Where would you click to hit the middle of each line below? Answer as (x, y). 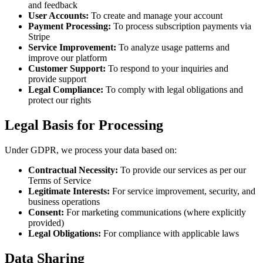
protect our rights (60, 100)
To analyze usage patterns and (173, 47)
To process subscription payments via (181, 26)
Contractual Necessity (72, 170)
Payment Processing (68, 26)
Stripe (39, 36)
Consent (45, 212)
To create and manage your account (156, 15)
